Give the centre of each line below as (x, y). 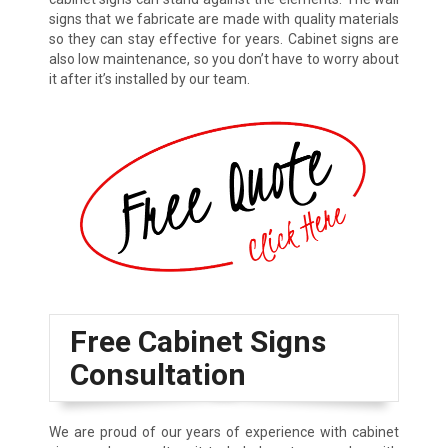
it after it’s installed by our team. (149, 79)
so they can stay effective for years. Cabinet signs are (224, 39)
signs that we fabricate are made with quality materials (224, 19)
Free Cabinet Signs (197, 341)
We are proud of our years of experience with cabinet (224, 431)
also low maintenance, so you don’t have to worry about (224, 59)
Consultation (157, 374)
